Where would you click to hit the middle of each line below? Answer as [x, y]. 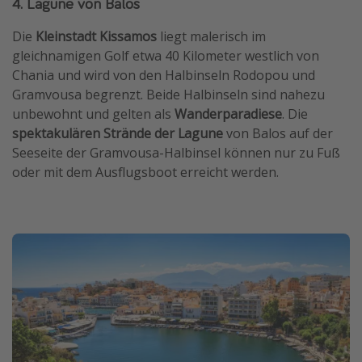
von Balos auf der [278, 133]
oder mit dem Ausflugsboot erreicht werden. [145, 172]
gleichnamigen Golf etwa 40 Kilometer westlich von [166, 55]
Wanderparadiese [228, 114]
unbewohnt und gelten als [93, 114]
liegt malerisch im [211, 36]
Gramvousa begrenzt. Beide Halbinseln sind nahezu [168, 94]
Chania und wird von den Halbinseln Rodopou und [164, 75]
